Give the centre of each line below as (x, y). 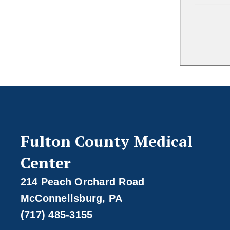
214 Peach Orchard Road (82, 181)
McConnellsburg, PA (71, 198)
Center (45, 162)
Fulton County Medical (106, 141)
